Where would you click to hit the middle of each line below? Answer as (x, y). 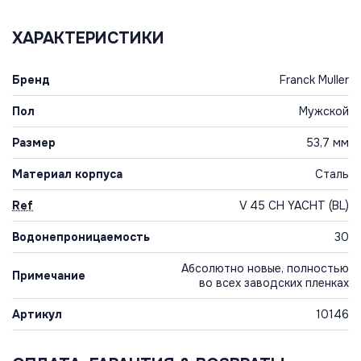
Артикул (37, 315)
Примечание (49, 276)
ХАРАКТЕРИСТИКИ (88, 39)
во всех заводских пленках (274, 283)
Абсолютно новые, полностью (265, 269)
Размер (34, 143)
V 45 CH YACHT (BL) (294, 206)
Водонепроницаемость (81, 237)
